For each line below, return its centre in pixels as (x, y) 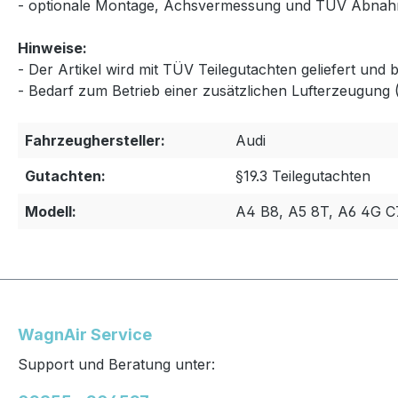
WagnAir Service (85, 335)
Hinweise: (54, 48)
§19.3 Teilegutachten (303, 176)
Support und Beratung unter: (116, 365)
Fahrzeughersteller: (95, 140)
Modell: (51, 211)
